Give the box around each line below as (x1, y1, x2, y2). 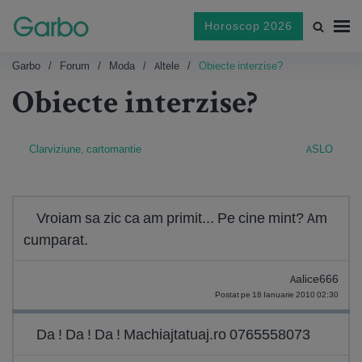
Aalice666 (290, 272, 339, 286)
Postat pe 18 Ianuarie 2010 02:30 (215, 289, 339, 300)
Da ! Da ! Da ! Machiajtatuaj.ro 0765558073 (36, 325, 310, 343)
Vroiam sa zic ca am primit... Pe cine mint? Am (36, 208, 327, 227)
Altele (154, 59, 179, 73)
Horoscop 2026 (204, 19, 293, 33)
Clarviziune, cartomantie (29, 142, 141, 156)
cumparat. (23, 230, 88, 249)
